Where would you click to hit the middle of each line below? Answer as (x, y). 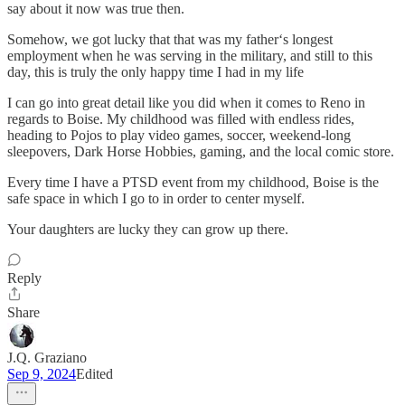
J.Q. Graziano (47, 358)
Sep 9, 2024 (42, 374)
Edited (94, 374)
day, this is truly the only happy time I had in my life (155, 72)
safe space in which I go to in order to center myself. (156, 199)
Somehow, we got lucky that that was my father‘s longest (170, 40)
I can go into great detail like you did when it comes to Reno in (186, 103)
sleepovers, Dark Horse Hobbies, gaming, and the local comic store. (201, 152)
